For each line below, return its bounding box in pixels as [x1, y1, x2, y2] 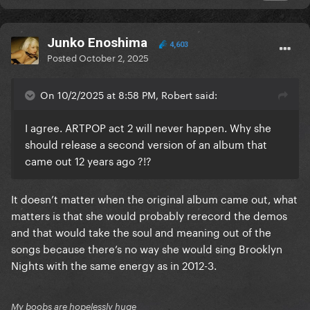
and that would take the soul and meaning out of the [11, 223, 271, 240]
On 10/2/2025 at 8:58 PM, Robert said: [40, 86, 217, 102]
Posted [47, 50, 79, 64]
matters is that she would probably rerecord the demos [11, 206, 287, 224]
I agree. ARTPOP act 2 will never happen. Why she [25, 118, 271, 136]
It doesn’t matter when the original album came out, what [11, 190, 298, 207]
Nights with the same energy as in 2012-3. [11, 256, 217, 273]
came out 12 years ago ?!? [25, 152, 154, 169]
